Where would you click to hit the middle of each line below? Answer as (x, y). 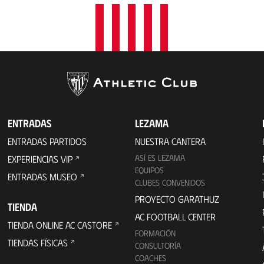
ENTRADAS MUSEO (43, 176)
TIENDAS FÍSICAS (38, 242)
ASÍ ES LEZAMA (160, 157)
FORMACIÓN (155, 233)
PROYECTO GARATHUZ (177, 199)
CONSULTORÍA (158, 245)
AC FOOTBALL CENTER (175, 216)
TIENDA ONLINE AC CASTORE (60, 225)
